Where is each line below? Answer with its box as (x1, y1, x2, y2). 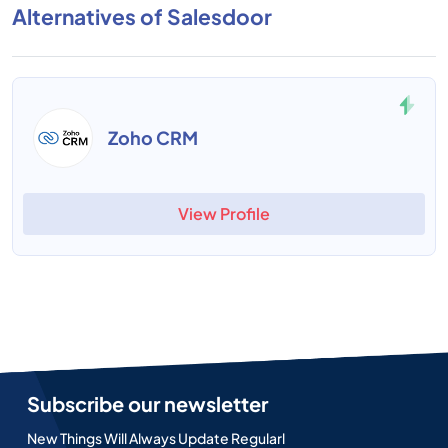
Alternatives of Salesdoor (12, 3, 272, 30)
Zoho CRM (108, 126, 198, 149)
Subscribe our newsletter (27, 391, 268, 416)
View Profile (178, 203, 270, 224)
